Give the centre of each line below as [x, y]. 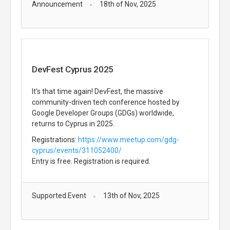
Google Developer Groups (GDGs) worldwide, [103, 113]
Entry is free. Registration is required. [92, 161]
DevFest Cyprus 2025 [73, 69]
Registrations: [55, 140]
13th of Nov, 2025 [131, 196]
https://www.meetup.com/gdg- [129, 140]
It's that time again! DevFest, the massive [98, 91]
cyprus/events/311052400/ [77, 150]
